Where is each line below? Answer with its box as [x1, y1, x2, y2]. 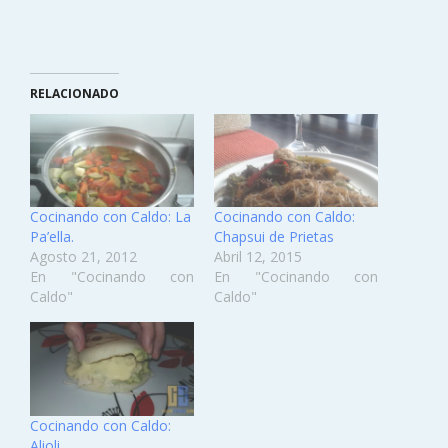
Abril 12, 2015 [214, 247, 302, 267]
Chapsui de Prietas [214, 227, 334, 247]
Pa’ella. [30, 227, 74, 247]
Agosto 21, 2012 [30, 247, 137, 267]
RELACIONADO [30, 84, 119, 102]
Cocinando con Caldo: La [30, 207, 191, 227]
